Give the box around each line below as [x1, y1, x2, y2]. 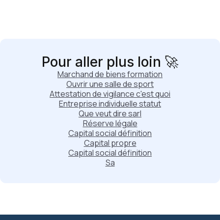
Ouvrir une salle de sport [66, 78, 154, 89]
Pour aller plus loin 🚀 [42, 53, 178, 70]
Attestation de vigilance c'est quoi [50, 88, 170, 99]
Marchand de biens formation [57, 68, 163, 80]
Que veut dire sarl [79, 108, 141, 119]
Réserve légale [82, 117, 137, 129]
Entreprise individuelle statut [59, 98, 161, 109]
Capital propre [83, 137, 137, 148]
